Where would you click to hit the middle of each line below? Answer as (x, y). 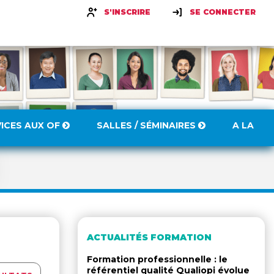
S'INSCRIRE (127, 12)
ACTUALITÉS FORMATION (149, 237)
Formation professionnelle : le (157, 260)
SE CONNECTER (223, 12)
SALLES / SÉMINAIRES (147, 125)
